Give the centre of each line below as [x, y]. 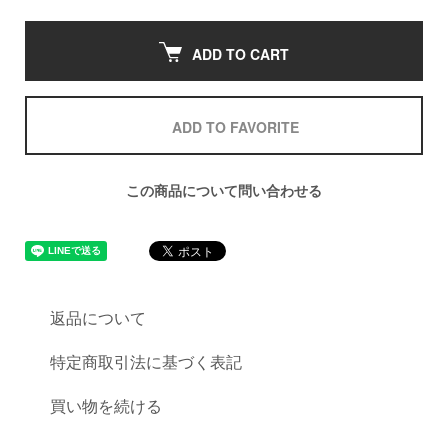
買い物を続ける [106, 405]
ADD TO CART [240, 54]
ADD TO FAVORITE [235, 127]
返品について [98, 317]
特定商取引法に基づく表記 [146, 361]
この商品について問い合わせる [224, 190]
